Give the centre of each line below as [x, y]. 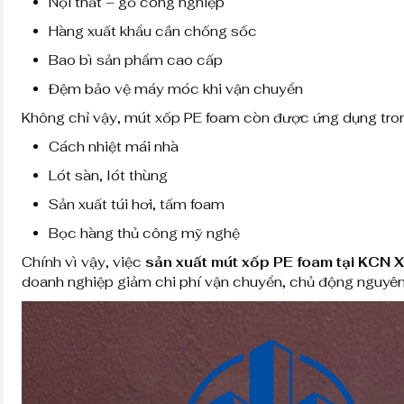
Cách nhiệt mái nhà [114, 146]
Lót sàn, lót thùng [108, 175]
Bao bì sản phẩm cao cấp [136, 60]
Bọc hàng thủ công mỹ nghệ [144, 233]
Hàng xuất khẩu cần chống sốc [153, 31]
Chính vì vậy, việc [83, 262]
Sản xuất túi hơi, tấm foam [137, 204]
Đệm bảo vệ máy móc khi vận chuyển [176, 88]
